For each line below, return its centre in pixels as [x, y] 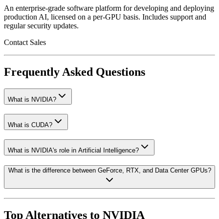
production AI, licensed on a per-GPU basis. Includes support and [105, 17]
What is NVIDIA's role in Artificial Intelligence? [73, 150]
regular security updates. [41, 26]
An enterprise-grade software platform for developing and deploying [109, 8]
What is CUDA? [30, 125]
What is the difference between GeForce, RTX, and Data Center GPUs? [109, 171]
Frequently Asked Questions [75, 72]
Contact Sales [25, 43]
